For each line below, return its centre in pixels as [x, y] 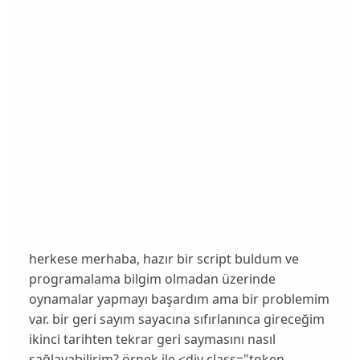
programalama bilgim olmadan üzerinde [152, 278]
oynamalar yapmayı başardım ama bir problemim [179, 299]
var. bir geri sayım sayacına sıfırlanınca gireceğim [176, 319]
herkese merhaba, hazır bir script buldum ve [164, 258]
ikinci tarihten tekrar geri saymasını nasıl [152, 339]
